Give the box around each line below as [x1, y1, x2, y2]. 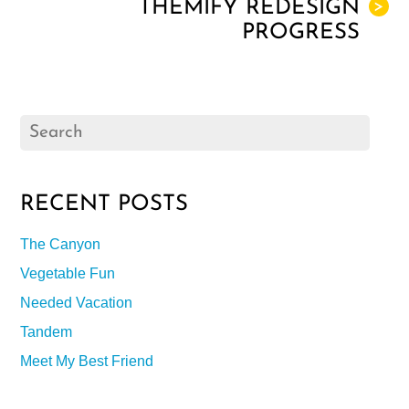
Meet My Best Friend [20, 352, 154, 369]
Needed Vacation [20, 294, 133, 310]
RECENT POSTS [20, 193, 189, 215]
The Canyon [20, 236, 101, 252]
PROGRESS [241, 21, 360, 44]
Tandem [20, 323, 73, 340]
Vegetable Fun [20, 265, 116, 281]
